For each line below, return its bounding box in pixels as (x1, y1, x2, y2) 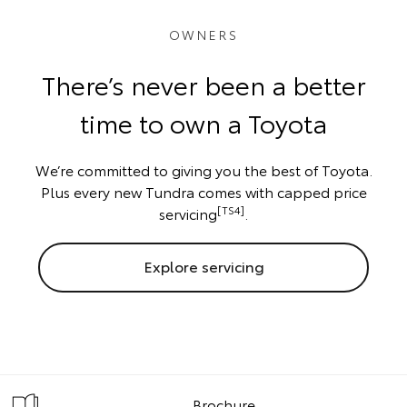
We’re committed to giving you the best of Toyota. (35, 158, 372, 180)
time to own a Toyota (80, 103, 327, 140)
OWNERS (168, 25, 239, 44)
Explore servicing (143, 254, 264, 276)
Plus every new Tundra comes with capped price (40, 180, 367, 202)
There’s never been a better (41, 65, 366, 102)
